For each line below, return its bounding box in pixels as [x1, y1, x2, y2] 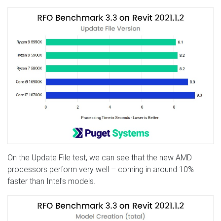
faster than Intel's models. [7, 176, 95, 186]
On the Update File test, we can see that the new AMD [7, 152, 192, 162]
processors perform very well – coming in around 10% [7, 164, 194, 174]
